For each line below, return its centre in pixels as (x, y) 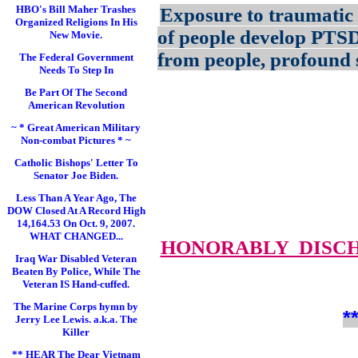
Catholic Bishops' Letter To (76, 163)
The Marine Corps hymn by (76, 306)
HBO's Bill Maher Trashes (76, 9)
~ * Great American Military (76, 127)
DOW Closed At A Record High (76, 211)
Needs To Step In (76, 70)
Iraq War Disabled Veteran (76, 259)
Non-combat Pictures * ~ (76, 140)
